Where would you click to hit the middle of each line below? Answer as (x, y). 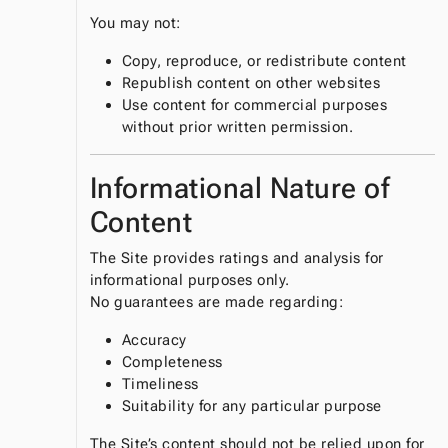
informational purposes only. (189, 280)
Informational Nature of (239, 188)
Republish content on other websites (251, 83)
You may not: (135, 23)
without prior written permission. (237, 127)
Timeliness (160, 384)
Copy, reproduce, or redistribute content (264, 61)
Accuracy (154, 340)
